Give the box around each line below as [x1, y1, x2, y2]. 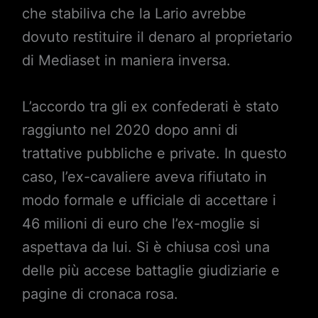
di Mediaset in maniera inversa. [21, 52, 231, 70]
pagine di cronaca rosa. [21, 285, 178, 303]
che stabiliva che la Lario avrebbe [21, 5, 246, 23]
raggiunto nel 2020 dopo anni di [21, 121, 238, 139]
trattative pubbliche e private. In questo [21, 145, 287, 163]
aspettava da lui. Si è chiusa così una [21, 238, 270, 256]
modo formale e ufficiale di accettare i [21, 192, 276, 209]
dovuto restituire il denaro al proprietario [21, 28, 292, 46]
